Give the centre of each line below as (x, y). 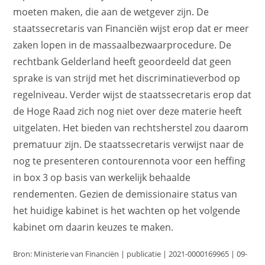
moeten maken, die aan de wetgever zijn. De (111, 12)
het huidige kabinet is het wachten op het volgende (127, 210)
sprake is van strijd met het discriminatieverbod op (127, 78)
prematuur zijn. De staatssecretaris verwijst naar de (129, 144)
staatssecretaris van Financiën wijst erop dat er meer (131, 28)
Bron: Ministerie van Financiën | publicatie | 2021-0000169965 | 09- (130, 253)
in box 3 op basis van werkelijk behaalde (102, 177)
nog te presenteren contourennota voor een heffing (130, 161)
